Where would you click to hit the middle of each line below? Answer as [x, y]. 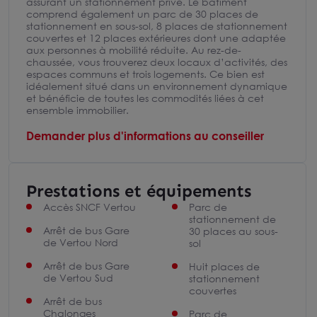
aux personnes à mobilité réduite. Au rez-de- [134, 50]
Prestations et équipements [139, 191]
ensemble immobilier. [77, 110]
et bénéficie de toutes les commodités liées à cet [145, 98]
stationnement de [232, 219]
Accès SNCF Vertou [90, 207]
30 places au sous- [233, 231]
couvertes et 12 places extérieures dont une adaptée [156, 38]
